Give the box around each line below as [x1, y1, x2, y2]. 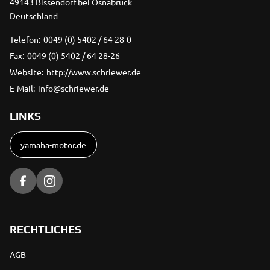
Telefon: [10, 34, 40, 45]
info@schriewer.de [38, 83, 109, 94]
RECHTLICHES [10, 223, 82, 236]
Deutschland [10, 10, 58, 22]
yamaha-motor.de [20, 139, 86, 151]
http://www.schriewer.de [46, 66, 141, 78]
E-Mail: [10, 83, 35, 94]
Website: [10, 66, 43, 78]
